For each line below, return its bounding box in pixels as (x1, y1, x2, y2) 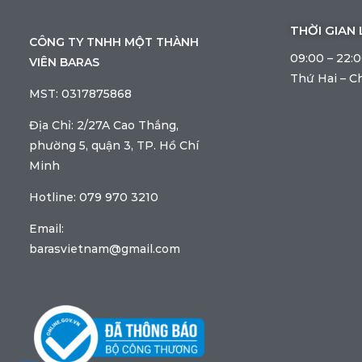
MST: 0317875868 (28, 86, 132, 102)
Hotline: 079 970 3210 (28, 190, 158, 205)
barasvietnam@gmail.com (28, 242, 180, 257)
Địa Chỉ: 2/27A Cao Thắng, (28, 118, 179, 133)
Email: (28, 221, 64, 237)
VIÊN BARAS (28, 55, 99, 70)
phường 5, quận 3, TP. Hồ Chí (28, 138, 199, 154)
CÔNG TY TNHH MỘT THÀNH (28, 35, 199, 50)
